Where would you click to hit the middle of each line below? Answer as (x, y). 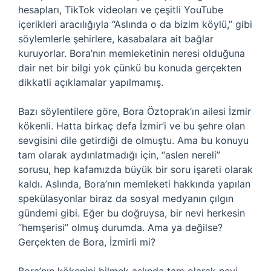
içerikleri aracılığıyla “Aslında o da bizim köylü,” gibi (135, 24)
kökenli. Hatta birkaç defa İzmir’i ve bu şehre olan (132, 126)
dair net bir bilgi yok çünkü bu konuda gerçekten (130, 68)
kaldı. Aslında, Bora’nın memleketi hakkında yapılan (134, 184)
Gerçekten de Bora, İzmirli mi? (87, 242)
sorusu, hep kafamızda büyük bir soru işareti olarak (135, 169)
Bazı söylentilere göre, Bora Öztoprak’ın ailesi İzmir (135, 111)
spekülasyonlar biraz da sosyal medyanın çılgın (126, 198)
